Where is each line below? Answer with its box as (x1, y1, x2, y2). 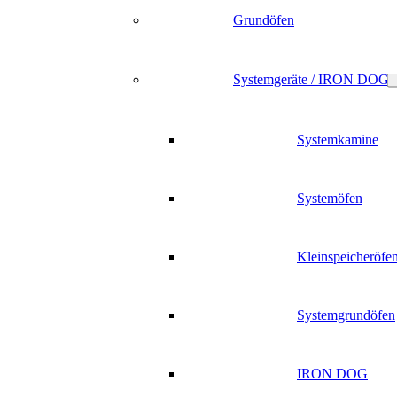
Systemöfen (297, 191, 362, 206)
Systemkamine (297, 132, 378, 147)
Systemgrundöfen (297, 307, 395, 323)
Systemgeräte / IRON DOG (233, 72, 389, 87)
